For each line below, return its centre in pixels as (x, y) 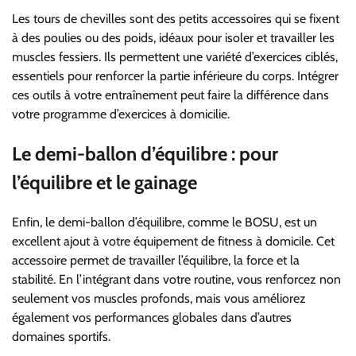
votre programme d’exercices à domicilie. (121, 114)
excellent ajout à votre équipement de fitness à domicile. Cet (173, 241)
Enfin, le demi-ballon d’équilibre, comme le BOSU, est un (164, 222)
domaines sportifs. (61, 337)
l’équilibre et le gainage (104, 183)
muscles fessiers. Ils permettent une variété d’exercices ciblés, (175, 57)
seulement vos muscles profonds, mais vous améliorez (159, 298)
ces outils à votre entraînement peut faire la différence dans (170, 95)
